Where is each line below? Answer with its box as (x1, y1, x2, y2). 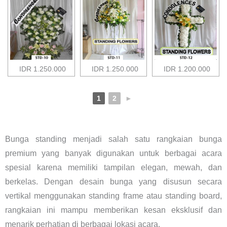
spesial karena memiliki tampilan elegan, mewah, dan (5, 163, 222, 172)
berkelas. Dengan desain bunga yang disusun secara (5, 177, 222, 186)
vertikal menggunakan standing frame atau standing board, (5, 191, 222, 200)
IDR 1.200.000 (164, 64, 211, 73)
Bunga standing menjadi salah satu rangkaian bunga (5, 134, 222, 143)
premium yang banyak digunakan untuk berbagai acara (5, 148, 222, 158)
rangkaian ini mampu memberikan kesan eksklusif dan (5, 205, 222, 214)
